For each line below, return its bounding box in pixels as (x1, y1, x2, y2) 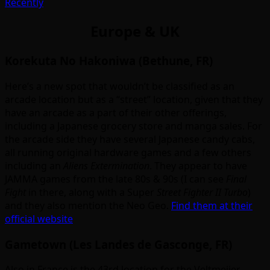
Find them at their (171, 198, 253, 212)
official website (5, 212, 73, 225)
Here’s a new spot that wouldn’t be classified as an (5, 79, 234, 93)
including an (5, 159, 63, 172)
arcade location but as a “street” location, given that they (5, 92, 263, 106)
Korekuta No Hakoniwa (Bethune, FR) (5, 53, 213, 69)
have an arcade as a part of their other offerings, (5, 105, 227, 119)
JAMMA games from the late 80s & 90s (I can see (5, 172, 226, 186)
